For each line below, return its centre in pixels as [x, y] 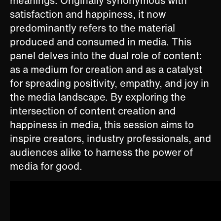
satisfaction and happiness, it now [88, 14]
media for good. [46, 166]
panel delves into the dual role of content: [106, 56]
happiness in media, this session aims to [102, 125]
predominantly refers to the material [92, 28]
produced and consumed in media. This [101, 42]
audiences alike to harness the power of [101, 152]
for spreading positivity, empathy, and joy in [110, 83]
